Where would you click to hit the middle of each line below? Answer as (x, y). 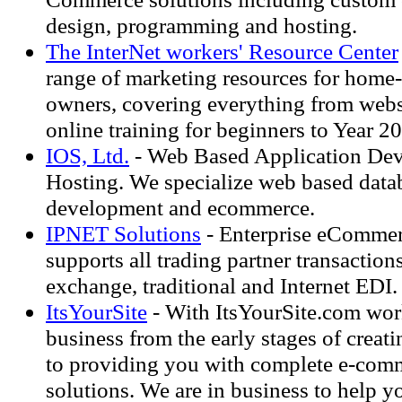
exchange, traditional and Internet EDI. (222, 285)
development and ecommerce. (180, 207)
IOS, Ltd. (87, 155)
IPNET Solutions (123, 233)
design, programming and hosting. (201, 25)
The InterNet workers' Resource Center (222, 51)
